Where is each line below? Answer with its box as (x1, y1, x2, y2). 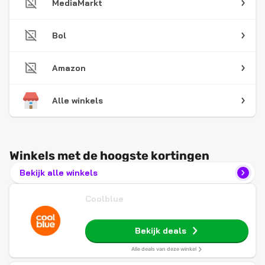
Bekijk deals (134, 225, 186, 236)
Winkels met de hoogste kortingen (9, 148, 209, 163)
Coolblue (85, 193, 124, 204)
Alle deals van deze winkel (131, 246, 196, 252)
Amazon (52, 63, 86, 73)
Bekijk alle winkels (20, 167, 98, 178)
